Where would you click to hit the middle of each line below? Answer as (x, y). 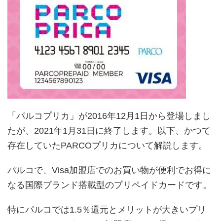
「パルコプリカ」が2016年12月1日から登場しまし (109, 116)
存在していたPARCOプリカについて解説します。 (107, 145)
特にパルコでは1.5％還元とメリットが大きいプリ (107, 209)
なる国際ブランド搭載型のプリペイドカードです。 (110, 185)
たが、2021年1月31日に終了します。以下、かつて (109, 130)
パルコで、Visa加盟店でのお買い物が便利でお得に (109, 170)
